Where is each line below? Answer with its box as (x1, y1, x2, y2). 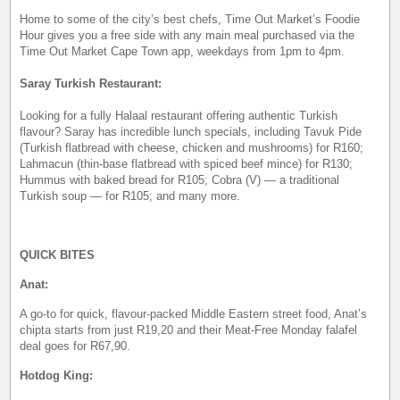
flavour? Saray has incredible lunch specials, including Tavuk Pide (20, 124, 362, 138)
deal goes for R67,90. (20, 338, 131, 353)
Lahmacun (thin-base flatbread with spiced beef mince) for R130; (20, 156, 354, 171)
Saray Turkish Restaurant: (20, 76, 162, 90)
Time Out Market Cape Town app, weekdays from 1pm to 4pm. (20, 44, 346, 58)
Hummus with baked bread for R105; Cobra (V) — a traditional (20, 172, 340, 187)
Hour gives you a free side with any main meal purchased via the (20, 28, 355, 42)
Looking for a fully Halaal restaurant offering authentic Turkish (20, 108, 338, 122)
